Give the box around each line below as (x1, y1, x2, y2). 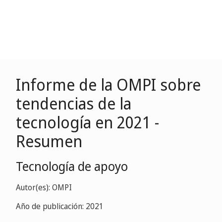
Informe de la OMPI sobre (16, 74, 201, 95)
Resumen (16, 130, 82, 152)
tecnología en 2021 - (16, 111, 159, 133)
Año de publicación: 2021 (16, 201, 104, 212)
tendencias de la (16, 93, 131, 114)
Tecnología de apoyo (16, 158, 128, 174)
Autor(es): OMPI (16, 182, 72, 193)
